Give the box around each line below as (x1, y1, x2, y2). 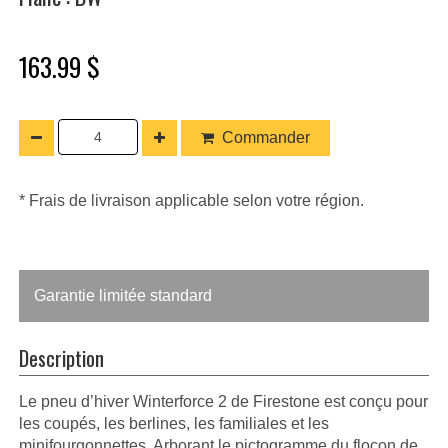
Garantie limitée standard (34, 286, 212, 304)
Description (19, 341, 104, 373)
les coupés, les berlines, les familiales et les (19, 414, 329, 432)
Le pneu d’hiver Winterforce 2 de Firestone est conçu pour (19, 392, 428, 410)
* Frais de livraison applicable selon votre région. (19, 191, 364, 209)
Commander (214, 128, 318, 146)
